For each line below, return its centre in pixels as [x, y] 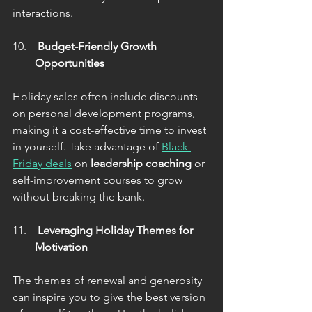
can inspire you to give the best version [110, 297]
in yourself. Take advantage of [87, 146]
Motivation [61, 247]
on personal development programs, [105, 113]
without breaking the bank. [79, 196]
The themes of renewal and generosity [109, 280]
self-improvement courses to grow [99, 180]
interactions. [43, 13]
